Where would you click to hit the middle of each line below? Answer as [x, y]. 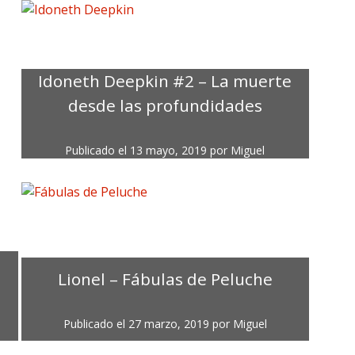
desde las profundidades [165, 106]
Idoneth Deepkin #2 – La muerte [165, 81]
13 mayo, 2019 [169, 151]
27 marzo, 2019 [168, 323]
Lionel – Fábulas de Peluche [165, 279]
